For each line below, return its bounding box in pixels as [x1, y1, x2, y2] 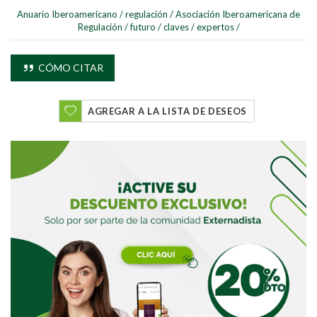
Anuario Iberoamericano [17, 8, 117, 20]
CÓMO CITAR [35, 61, 103, 74]
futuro [129, 21, 156, 33]
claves [163, 21, 189, 33]
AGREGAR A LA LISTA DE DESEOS [87, 105, 248, 117]
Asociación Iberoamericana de [175, 8, 300, 20]
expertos [196, 21, 234, 33]
